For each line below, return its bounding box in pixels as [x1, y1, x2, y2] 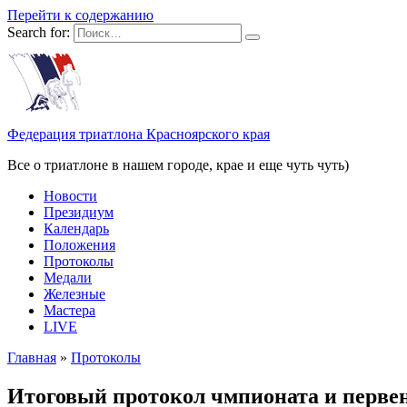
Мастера [44, 303, 95, 318]
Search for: [7, 25, 70, 40]
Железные [44, 286, 105, 302]
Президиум [44, 204, 114, 220]
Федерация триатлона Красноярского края [7, 126, 270, 142]
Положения [44, 237, 115, 253]
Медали [44, 270, 92, 285]
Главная [7, 350, 56, 365]
